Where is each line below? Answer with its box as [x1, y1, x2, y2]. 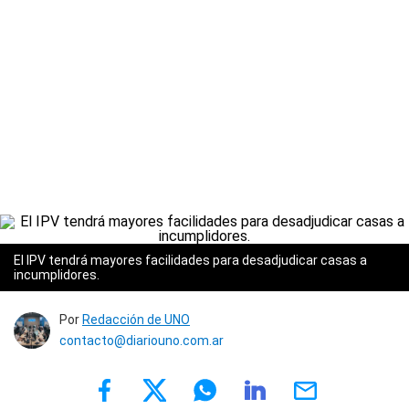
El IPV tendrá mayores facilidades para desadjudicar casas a [14, 253, 367, 267]
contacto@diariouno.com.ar [59, 333, 224, 348]
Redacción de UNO [82, 312, 190, 327]
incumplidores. [14, 267, 100, 282]
